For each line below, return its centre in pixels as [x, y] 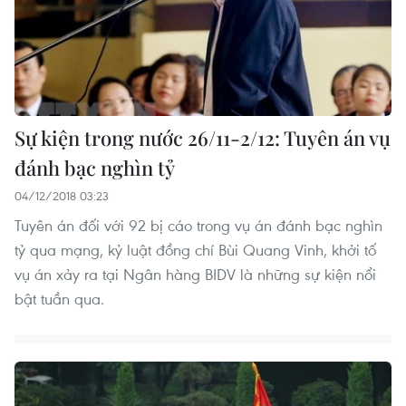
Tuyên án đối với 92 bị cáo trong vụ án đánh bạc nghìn [198, 225]
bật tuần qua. [59, 298]
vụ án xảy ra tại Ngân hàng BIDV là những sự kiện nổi [195, 274]
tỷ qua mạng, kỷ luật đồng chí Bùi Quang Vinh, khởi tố [195, 249]
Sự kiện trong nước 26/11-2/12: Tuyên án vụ [203, 137]
